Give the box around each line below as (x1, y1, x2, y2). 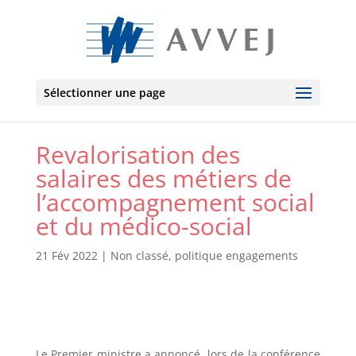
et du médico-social (35, 209, 252, 242)
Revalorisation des (35, 137, 240, 171)
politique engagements (174, 247, 298, 263)
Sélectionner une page (43, 85, 165, 100)
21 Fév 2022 (35, 247, 98, 263)
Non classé (110, 247, 168, 263)
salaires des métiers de (35, 161, 292, 195)
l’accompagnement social (35, 185, 315, 219)
